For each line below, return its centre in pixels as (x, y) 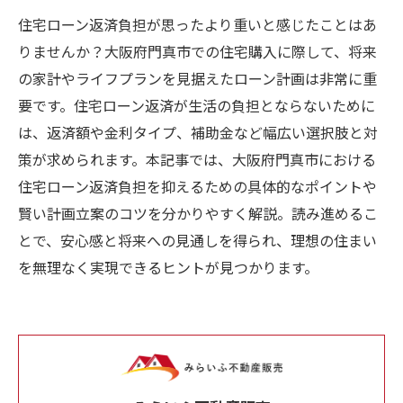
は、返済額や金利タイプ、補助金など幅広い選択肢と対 (198, 132)
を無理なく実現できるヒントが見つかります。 (168, 267)
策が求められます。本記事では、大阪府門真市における (197, 159)
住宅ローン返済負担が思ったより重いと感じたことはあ (197, 24)
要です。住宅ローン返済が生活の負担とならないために (197, 105)
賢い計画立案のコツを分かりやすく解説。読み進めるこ (198, 213)
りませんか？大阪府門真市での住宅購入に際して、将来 (197, 51)
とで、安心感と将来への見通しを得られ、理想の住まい (197, 240)
